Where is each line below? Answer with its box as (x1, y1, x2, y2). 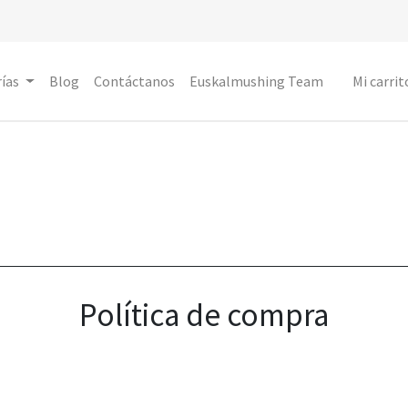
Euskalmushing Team (189, 72, 323, 91)
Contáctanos (93, 72, 175, 91)
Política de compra (79, 295, 329, 336)
